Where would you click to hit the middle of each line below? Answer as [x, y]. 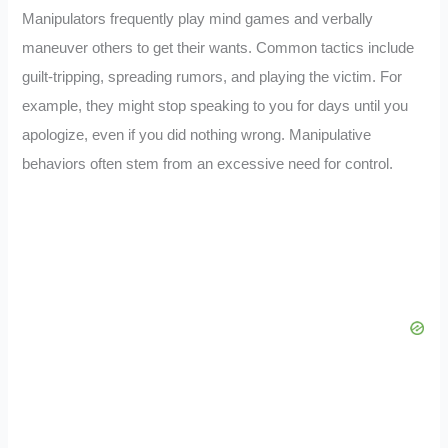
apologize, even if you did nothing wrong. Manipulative [197, 134]
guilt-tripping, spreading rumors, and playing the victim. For [212, 76]
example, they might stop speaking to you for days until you [215, 105]
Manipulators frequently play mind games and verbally [198, 18]
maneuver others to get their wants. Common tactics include [218, 47]
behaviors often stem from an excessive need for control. [208, 163]
